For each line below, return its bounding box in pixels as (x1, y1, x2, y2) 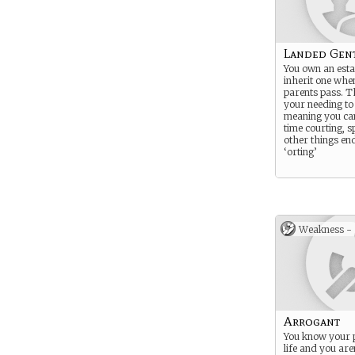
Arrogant (284, 314, 340, 329)
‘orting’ (284, 146, 317, 158)
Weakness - (299, 223, 352, 235)
